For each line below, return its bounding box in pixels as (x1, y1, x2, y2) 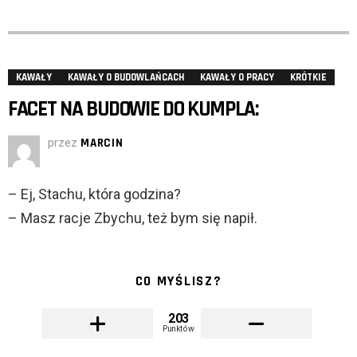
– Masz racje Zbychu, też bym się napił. (8, 210, 257, 227)
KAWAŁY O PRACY (200, 71, 274, 84)
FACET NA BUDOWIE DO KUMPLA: (8, 96, 258, 124)
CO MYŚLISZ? (135, 273, 222, 291)
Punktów (163, 324, 194, 334)
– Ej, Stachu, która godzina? (8, 186, 181, 203)
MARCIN (80, 135, 124, 151)
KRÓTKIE (290, 71, 327, 84)
